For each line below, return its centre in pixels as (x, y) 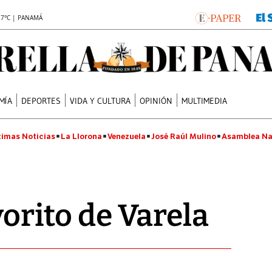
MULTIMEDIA (205, 100)
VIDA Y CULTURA (100, 100)
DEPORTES (41, 100)
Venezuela (127, 136)
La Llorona (81, 136)
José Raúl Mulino (184, 136)
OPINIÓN (156, 100)
